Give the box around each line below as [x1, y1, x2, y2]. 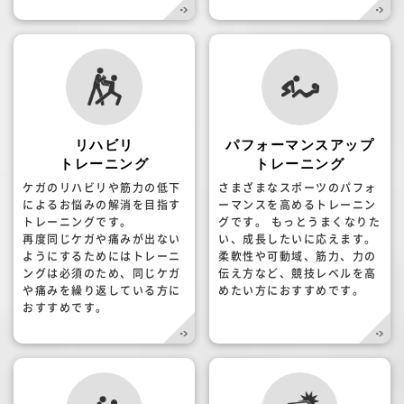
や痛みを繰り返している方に [23, 284, 181, 296]
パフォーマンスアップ [225, 137, 374, 152]
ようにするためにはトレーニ [23, 250, 181, 262]
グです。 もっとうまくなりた [218, 216, 381, 227]
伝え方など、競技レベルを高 [218, 267, 377, 279]
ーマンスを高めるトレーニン [218, 198, 377, 210]
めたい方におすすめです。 [218, 284, 364, 296]
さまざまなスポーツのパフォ [218, 181, 377, 193]
